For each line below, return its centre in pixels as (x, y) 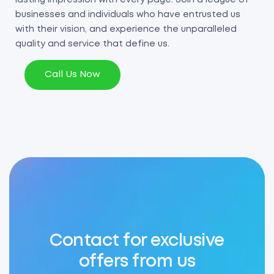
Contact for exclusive (137, 242)
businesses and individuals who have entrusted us (128, 14)
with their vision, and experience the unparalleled (126, 29)
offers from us (137, 262)
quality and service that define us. (92, 44)
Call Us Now (72, 74)
